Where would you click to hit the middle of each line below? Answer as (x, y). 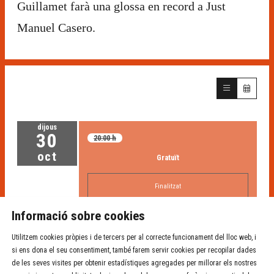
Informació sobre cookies (79, 216)
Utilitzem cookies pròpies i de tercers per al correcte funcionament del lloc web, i (134, 238)
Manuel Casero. (56, 27)
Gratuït (168, 157)
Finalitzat (168, 186)
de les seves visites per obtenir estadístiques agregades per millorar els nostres (135, 263)
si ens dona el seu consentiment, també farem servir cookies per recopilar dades (134, 250)
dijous (47, 127)
